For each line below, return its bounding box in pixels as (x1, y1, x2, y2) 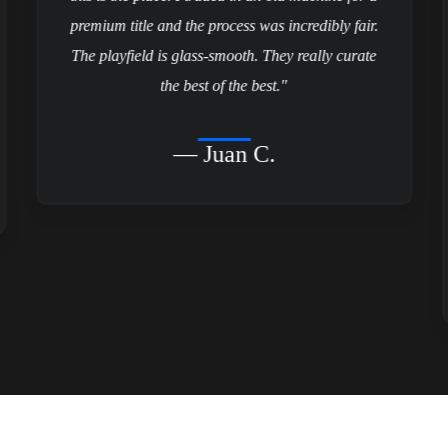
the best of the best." (160, 76, 288, 94)
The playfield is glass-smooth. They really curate (71, 46, 377, 64)
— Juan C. (173, 140, 276, 167)
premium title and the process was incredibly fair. (70, 16, 379, 34)
